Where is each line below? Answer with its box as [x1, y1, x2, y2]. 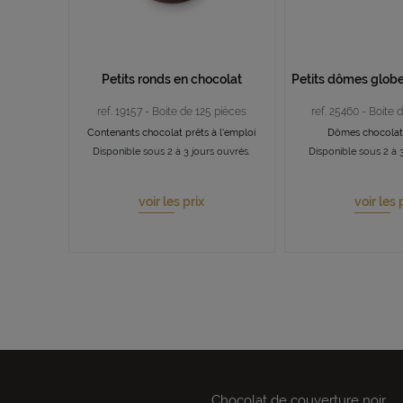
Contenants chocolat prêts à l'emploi [87, 127, 255, 139]
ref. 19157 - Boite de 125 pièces [96, 105, 246, 119]
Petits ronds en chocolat [101, 72, 242, 87]
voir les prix [139, 194, 204, 210]
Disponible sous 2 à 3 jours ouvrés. [93, 146, 250, 158]
